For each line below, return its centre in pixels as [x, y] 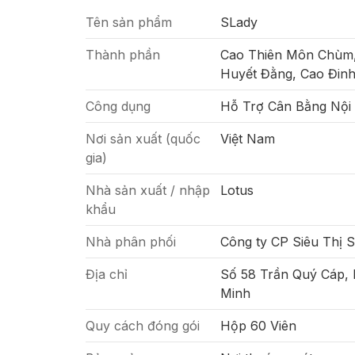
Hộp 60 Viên [258, 326]
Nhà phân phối [131, 242]
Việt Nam [248, 139]
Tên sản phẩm [129, 22]
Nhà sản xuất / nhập [148, 190]
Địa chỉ [107, 274]
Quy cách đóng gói [143, 326]
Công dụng [118, 106]
